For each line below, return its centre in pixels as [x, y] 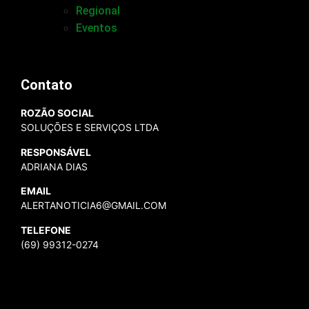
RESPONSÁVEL [56, 152]
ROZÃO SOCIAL [57, 113]
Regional [98, 11]
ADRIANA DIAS [54, 166]
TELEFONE [46, 230]
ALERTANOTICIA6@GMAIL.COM [93, 206]
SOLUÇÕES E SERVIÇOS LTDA [90, 128]
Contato [47, 85]
